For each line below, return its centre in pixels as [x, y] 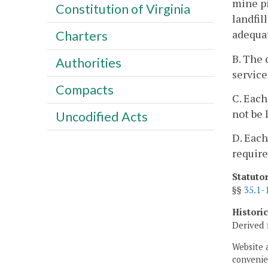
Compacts [84, 89]
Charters [81, 36]
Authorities [88, 63]
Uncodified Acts [101, 116]
